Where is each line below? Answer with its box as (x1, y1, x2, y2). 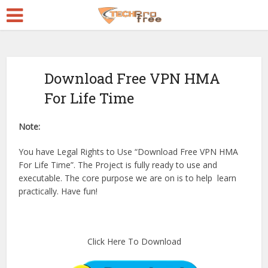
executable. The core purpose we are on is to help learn (19, 172, 237, 184)
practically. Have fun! (19, 185, 98, 197)
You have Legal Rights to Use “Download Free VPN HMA (19, 146, 239, 157)
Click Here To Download (87, 236, 181, 247)
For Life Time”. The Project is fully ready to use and (19, 159, 218, 170)
